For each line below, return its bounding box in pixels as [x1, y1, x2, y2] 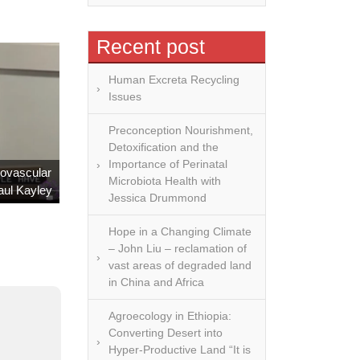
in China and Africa [108, 276, 204, 288]
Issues [108, 90, 141, 103]
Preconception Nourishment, [108, 124, 253, 137]
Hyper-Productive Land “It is [108, 343, 251, 356]
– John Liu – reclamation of [108, 242, 247, 255]
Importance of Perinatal [108, 157, 227, 170]
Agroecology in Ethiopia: [108, 309, 231, 322]
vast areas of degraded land [108, 259, 252, 272]
